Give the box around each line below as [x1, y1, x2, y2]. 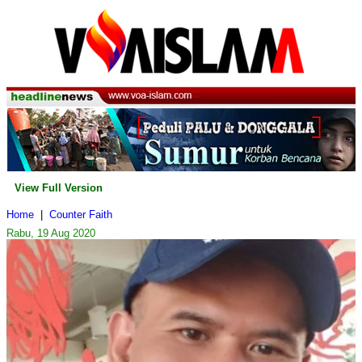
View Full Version [15, 182, 103, 195]
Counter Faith [49, 208, 112, 221]
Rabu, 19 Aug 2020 [6, 227, 95, 240]
